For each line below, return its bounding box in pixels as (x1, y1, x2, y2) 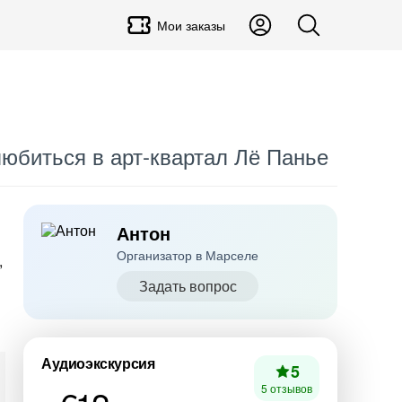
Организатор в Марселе (117, 246, 258, 264)
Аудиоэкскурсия (41, 353, 155, 373)
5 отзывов (261, 380, 312, 396)
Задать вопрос (138, 275, 237, 296)
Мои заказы (157, 16, 225, 34)
